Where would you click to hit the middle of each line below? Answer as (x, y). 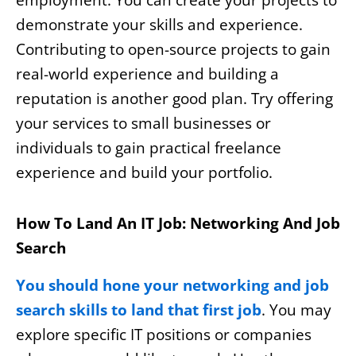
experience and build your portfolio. (144, 173)
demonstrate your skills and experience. (159, 25)
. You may (296, 310)
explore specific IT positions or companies (164, 334)
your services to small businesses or (143, 124)
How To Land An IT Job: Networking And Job (178, 224)
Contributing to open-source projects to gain (173, 50)
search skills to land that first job (139, 310)
